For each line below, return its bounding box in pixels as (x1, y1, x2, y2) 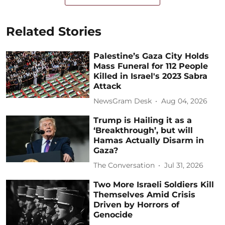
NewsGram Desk (93, 96, 152, 106)
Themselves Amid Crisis (93, 189, 196, 199)
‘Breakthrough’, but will (93, 125, 193, 135)
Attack (93, 81, 122, 91)
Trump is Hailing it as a (93, 115, 192, 125)
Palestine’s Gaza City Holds (93, 51, 209, 61)
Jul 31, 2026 (164, 161, 204, 170)
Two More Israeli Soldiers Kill (93, 179, 214, 189)
